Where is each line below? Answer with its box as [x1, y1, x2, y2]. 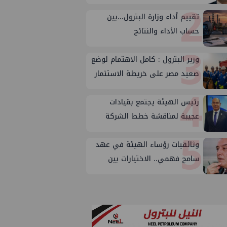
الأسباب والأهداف [142, 166, 200, 180]
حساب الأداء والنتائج [134, 24, 200, 38]
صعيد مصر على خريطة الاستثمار [95, 67, 200, 81]
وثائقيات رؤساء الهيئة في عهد [95, 138, 200, 152]
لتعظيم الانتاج [153, 124, 200, 137]
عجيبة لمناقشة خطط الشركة [105, 109, 200, 123]
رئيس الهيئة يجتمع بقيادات [109, 95, 200, 109]
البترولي [173, 81, 200, 95]
